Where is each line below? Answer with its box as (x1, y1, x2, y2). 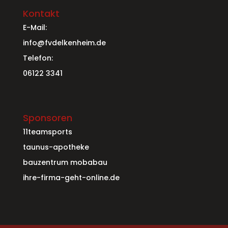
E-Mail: (22, 22, 47, 33)
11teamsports (22, 127, 72, 137)
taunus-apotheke (22, 142, 89, 153)
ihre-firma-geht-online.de (22, 173, 120, 183)
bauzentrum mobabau (22, 157, 107, 168)
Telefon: (22, 53, 53, 64)
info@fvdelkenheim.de (22, 38, 106, 48)
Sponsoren (22, 111, 72, 125)
